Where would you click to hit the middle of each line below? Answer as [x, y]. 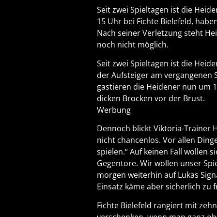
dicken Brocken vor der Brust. [151, 98]
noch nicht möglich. [133, 45]
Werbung [114, 110]
